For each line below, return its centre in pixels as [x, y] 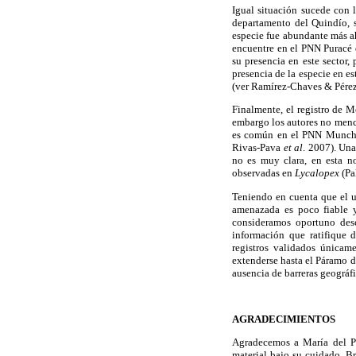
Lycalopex [317, 173]
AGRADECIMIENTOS [284, 319]
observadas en [263, 173]
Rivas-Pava [258, 148]
